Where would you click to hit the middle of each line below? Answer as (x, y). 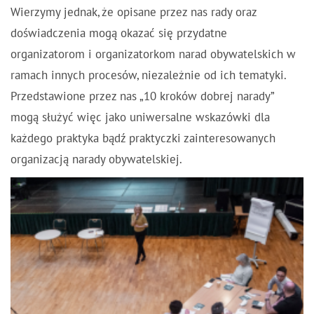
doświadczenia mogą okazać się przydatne (119, 34)
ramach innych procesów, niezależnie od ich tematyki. (148, 76)
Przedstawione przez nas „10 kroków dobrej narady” (142, 97)
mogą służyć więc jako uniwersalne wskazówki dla (140, 118)
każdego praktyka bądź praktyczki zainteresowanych (143, 139)
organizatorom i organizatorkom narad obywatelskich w (153, 55)
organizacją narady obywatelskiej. (98, 160)
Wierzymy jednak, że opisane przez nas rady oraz (134, 13)
